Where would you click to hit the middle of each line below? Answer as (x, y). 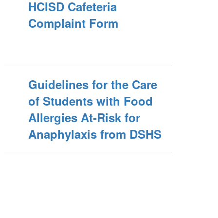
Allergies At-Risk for (84, 117)
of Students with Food (91, 101)
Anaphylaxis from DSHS (95, 134)
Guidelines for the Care (93, 84)
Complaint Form (73, 23)
